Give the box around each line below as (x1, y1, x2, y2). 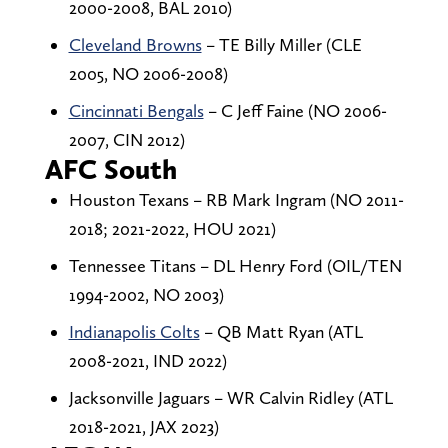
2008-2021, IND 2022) (68, 350, 227, 372)
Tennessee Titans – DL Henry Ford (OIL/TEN (68, 255, 402, 277)
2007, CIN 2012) (68, 129, 185, 151)
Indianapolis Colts (68, 321, 200, 343)
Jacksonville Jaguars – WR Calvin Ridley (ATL (68, 387, 393, 409)
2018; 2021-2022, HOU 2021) (68, 218, 276, 240)
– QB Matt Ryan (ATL (199, 321, 363, 343)
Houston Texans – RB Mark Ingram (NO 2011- (68, 189, 404, 211)
